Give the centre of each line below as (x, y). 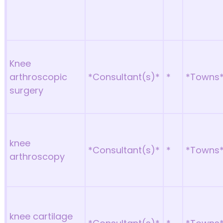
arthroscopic (39, 77)
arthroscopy (37, 157)
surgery (27, 90)
